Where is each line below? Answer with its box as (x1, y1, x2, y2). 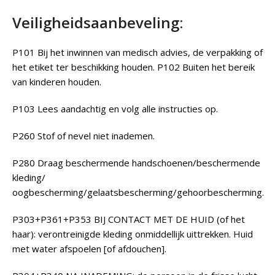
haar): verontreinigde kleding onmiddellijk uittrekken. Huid (12, 227, 253, 240)
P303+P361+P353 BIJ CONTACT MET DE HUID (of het (12, 212, 245, 225)
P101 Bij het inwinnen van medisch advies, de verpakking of (12, 45, 263, 58)
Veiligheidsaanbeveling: (12, 12, 183, 33)
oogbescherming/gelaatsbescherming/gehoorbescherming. (12, 185, 264, 198)
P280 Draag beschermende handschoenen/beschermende (12, 156, 260, 169)
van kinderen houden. (12, 75, 101, 88)
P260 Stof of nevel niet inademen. (12, 129, 155, 142)
